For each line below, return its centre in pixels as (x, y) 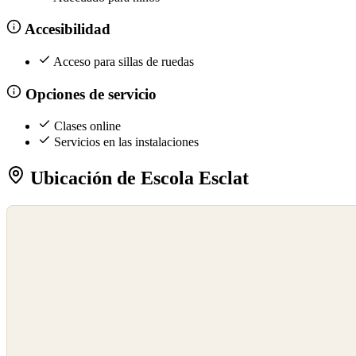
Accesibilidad (66, 29)
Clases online (87, 126)
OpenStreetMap (41, 231)
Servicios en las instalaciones (126, 142)
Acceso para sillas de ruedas (124, 61)
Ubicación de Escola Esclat (137, 178)
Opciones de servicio (89, 94)
